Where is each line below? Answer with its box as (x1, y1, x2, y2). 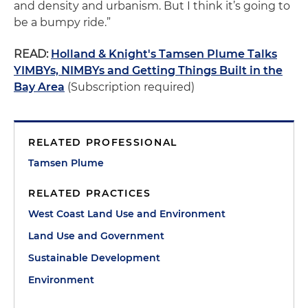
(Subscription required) (65, 80, 195, 93)
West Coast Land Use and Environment (28, 208, 225, 220)
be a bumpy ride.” (14, 16, 111, 29)
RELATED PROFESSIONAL (28, 136, 177, 148)
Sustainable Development (28, 252, 160, 264)
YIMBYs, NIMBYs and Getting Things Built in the (14, 64, 283, 77)
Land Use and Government (28, 230, 164, 242)
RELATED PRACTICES (28, 187, 151, 199)
